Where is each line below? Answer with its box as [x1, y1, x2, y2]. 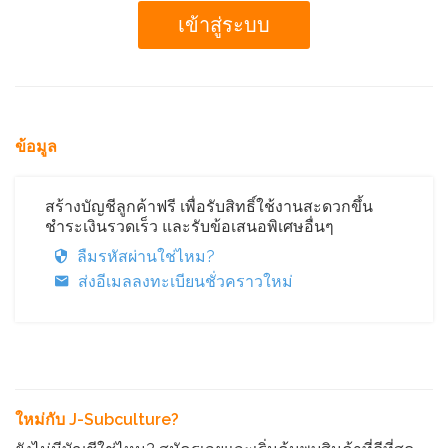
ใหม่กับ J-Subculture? [15, 410, 179, 429]
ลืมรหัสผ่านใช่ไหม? [77, 247, 215, 266]
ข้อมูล [15, 137, 57, 156]
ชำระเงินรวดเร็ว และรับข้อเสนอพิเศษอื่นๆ [45, 217, 334, 236]
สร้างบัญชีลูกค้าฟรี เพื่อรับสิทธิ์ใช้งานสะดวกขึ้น [45, 197, 373, 216]
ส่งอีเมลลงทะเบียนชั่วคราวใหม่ [78, 272, 293, 291]
